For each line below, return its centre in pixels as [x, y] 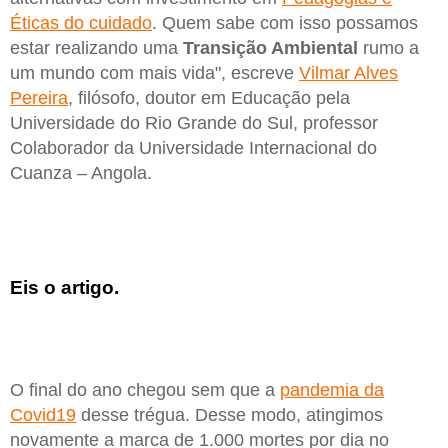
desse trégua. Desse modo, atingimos [229, 414]
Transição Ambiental [270, 47]
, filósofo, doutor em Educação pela [209, 97]
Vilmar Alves [348, 72]
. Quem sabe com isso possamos [285, 22]
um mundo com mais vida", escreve [154, 72]
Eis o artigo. [64, 288]
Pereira [39, 97]
